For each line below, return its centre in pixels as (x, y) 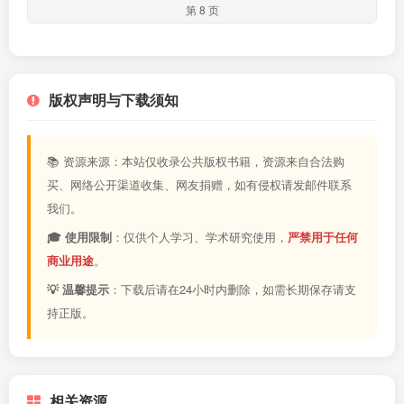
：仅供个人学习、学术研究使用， (200, 237)
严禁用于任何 (323, 237)
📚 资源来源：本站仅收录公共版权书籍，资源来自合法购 (196, 161)
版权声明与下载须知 (114, 100)
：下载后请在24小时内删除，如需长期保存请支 (233, 289)
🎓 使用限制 (79, 237)
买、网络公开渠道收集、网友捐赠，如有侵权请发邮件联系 (199, 184)
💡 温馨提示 (78, 289)
